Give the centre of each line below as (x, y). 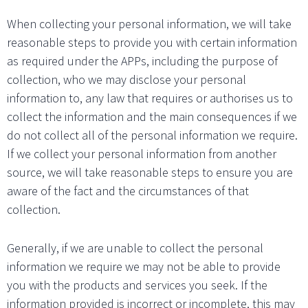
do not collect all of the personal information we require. (152, 135)
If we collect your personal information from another (142, 153)
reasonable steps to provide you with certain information (152, 42)
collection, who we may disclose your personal (126, 79)
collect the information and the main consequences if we (152, 116)
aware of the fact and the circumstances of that (128, 190)
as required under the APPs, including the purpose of (142, 60)
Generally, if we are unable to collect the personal (135, 247)
